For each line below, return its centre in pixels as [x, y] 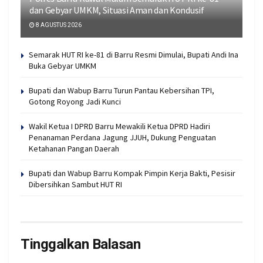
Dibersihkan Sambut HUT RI [75, 185]
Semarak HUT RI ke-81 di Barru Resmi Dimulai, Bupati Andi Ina [134, 55]
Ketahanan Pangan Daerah [74, 149]
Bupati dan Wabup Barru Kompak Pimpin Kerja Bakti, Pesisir [132, 173]
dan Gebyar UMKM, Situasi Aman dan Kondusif [117, 10]
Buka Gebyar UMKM [63, 66]
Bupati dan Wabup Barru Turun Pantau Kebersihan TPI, [122, 91]
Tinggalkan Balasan [81, 245]
